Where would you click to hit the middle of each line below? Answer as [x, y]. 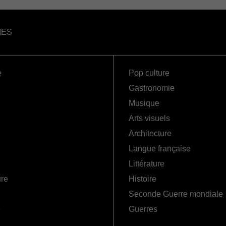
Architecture [150, 134]
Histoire [143, 179]
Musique [144, 103]
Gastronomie [152, 88]
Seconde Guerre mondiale [176, 194]
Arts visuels [149, 119]
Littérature [147, 164]
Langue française [160, 149]
